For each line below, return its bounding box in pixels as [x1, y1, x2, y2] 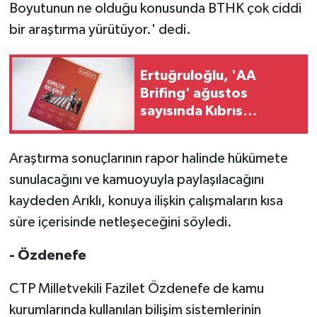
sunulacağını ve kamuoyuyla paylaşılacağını [8, 172, 264, 187]
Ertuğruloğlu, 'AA [140, 69, 256, 83]
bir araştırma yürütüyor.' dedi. [8, 22, 191, 37]
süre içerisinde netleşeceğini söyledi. [8, 214, 232, 229]
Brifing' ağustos [140, 86, 248, 101]
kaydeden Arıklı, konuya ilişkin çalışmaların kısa [8, 193, 283, 208]
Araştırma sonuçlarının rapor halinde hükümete [8, 151, 288, 166]
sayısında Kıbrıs [140, 104, 243, 119]
